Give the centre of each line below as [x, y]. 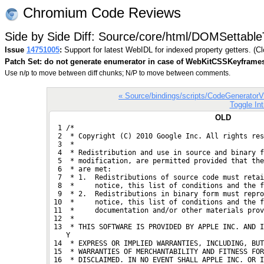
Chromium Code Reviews [100, 13]
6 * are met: [80, 169]
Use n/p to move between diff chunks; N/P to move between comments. [118, 73]
